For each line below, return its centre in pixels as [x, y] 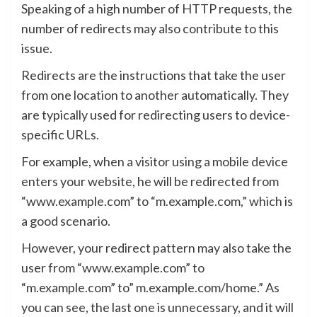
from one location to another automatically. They [155, 94]
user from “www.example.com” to [113, 267]
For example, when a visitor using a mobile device [155, 161]
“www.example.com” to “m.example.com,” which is [157, 201]
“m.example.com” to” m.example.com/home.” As [150, 287]
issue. [37, 48]
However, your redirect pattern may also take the [156, 247]
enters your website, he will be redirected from [150, 181]
